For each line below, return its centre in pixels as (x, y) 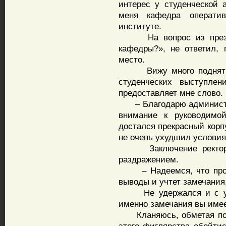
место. (132, 60)
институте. (140, 26)
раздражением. (149, 159)
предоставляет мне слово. (171, 93)
